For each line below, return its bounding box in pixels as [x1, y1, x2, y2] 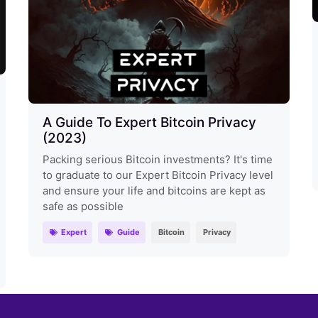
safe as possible [42, 199, 124, 213]
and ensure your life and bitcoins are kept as [42, 183, 265, 197]
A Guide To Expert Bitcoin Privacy [42, 114, 256, 131]
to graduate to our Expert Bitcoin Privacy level [42, 168, 273, 182]
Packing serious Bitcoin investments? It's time [42, 152, 273, 166]
